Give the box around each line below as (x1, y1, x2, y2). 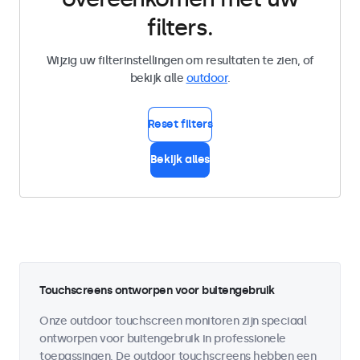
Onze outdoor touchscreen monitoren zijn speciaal (39, 314, 306, 328)
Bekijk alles (149, 153, 211, 166)
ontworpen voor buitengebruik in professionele (39, 332, 286, 346)
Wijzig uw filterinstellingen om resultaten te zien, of (46, 54, 314, 67)
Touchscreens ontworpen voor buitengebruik (39, 284, 275, 297)
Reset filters (147, 117, 213, 131)
